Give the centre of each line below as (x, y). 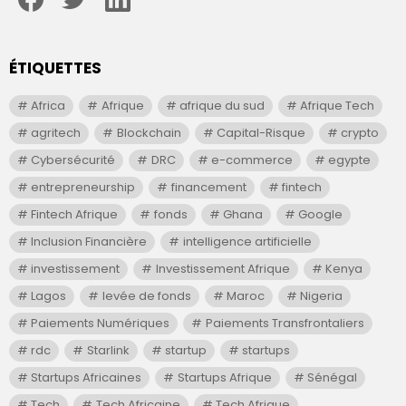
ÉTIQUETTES (55, 68)
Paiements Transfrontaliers (285, 323)
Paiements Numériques (101, 323)
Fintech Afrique (75, 214)
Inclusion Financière (89, 241)
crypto (360, 132)
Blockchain (149, 132)
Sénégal (332, 377)
